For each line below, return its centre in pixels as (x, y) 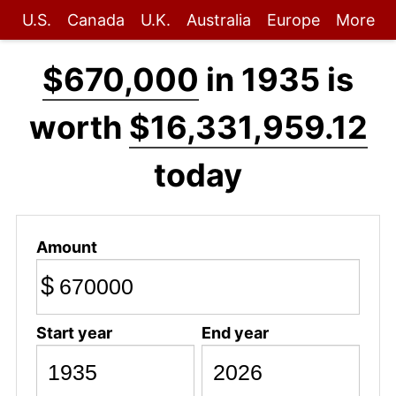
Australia (218, 20)
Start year (74, 332)
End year (235, 332)
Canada (95, 20)
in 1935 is (276, 80)
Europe (293, 20)
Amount (66, 247)
